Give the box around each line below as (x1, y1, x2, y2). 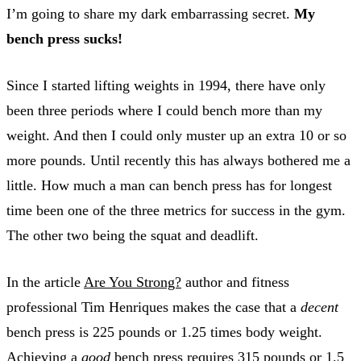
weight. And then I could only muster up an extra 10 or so (6, 127, 346, 143)
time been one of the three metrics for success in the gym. (6, 201, 346, 218)
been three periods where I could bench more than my (6, 102, 322, 118)
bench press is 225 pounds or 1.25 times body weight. (6, 323, 322, 340)
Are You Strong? (84, 273, 181, 290)
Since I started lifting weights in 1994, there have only (6, 77, 326, 93)
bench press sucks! (6, 30, 122, 47)
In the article (6, 273, 84, 290)
